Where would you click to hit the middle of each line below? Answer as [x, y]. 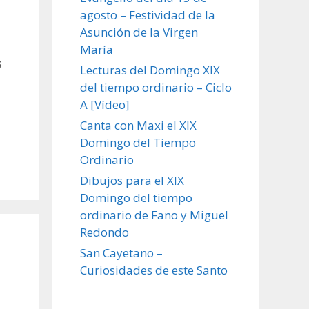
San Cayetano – [121, 252]
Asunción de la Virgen [139, 32]
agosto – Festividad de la [148, 14]
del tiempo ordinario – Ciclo [156, 87]
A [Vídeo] [105, 104]
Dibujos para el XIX [132, 180]
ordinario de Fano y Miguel [154, 215]
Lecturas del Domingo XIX [150, 70]
